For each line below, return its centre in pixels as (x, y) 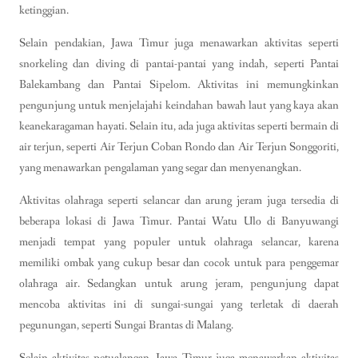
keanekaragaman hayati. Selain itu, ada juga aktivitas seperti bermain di (179, 126)
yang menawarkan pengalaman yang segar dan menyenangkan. (160, 167)
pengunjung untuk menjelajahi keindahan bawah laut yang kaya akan (179, 105)
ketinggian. (44, 10)
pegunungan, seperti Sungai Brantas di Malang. (126, 326)
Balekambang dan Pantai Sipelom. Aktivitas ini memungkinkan (179, 84)
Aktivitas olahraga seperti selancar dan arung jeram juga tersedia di (179, 201)
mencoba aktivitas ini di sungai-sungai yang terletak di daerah (179, 305)
